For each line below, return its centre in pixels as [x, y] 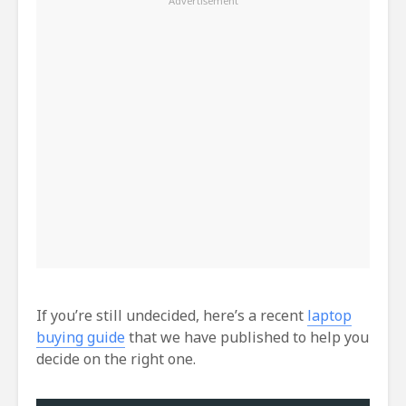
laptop [329, 315]
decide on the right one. [116, 358]
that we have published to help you [247, 337]
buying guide [81, 337]
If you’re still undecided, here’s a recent [172, 315]
